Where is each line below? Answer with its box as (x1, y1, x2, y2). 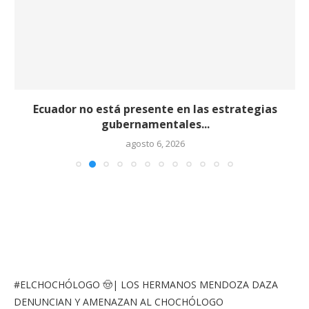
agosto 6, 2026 (125, 137, 184, 150)
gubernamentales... (100, 117, 209, 132)
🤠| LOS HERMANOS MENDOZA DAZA (100, 278, 278, 291)
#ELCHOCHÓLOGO (14, 278, 100, 291)
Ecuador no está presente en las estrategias (32, 101, 277, 117)
